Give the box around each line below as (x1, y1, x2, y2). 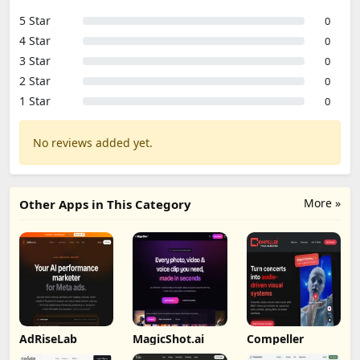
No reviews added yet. (33, 135, 153, 150)
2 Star (19, 73, 51, 88)
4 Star (19, 33, 51, 48)
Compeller (246, 331, 304, 347)
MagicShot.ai (133, 331, 205, 347)
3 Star (19, 53, 51, 68)
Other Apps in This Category (19, 196, 191, 212)
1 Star (19, 93, 51, 108)
